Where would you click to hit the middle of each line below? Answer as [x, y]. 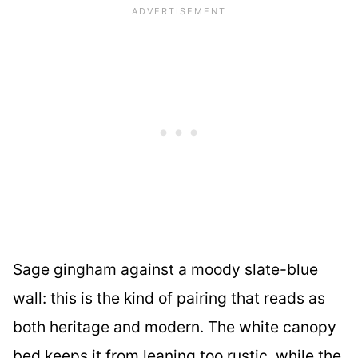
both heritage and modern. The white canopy [175, 327]
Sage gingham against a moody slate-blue [165, 270]
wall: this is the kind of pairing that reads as [169, 298]
